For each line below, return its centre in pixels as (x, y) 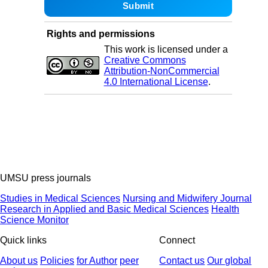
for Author (97, 261)
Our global (229, 261)
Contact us (182, 261)
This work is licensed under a (166, 50)
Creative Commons (145, 60)
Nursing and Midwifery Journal (187, 199)
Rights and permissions (100, 34)
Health (225, 209)
